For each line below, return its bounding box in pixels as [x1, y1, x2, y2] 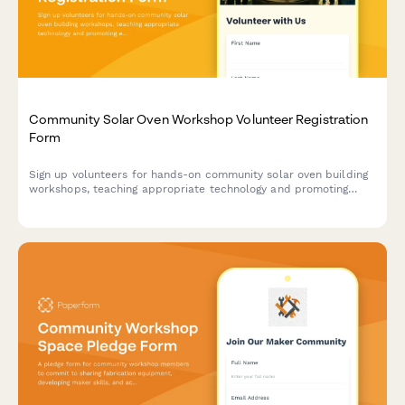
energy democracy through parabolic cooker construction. [29, 196, 340, 210]
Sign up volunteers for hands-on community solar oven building [29, 167, 368, 181]
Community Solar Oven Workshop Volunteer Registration [29, 110, 369, 127]
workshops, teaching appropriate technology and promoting [29, 182, 349, 195]
